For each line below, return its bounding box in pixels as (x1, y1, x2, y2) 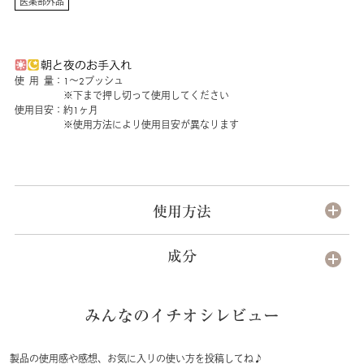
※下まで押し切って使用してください (14, 89, 229, 103)
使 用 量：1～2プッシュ (14, 75, 123, 89)
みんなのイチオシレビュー (84, 305, 279, 334)
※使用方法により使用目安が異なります (14, 119, 239, 132)
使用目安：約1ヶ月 (14, 104, 98, 118)
